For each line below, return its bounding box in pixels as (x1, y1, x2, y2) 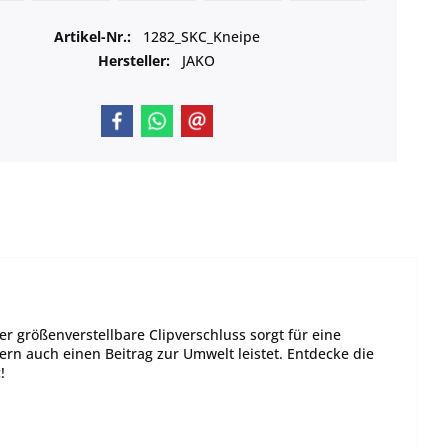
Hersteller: (98, 50, 171, 70)
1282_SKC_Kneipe (142, 26, 260, 46)
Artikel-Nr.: (53, 26, 135, 46)
